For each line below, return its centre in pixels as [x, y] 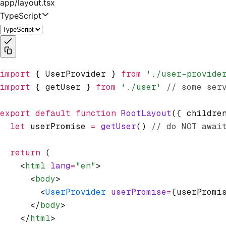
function [93, 113]
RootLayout [144, 113]
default [50, 113]
